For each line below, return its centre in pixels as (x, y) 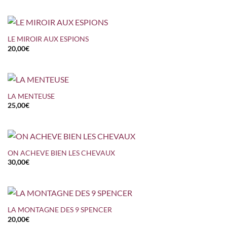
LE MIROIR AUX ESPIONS (48, 39)
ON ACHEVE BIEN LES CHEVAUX (61, 153)
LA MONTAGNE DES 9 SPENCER (60, 210)
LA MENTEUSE (31, 96)
